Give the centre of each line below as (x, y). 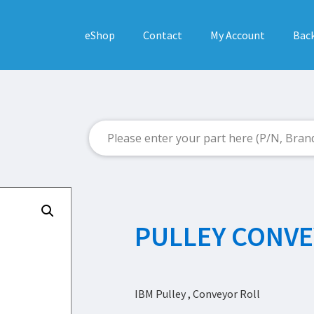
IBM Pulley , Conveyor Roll (197, 294)
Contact (162, 35)
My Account (237, 35)
